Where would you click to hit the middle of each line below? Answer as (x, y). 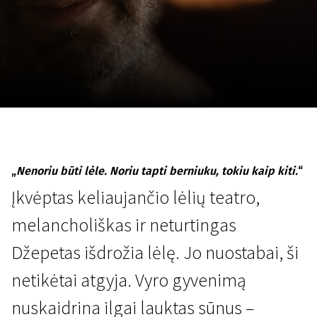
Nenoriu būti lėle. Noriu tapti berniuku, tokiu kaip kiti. (157, 171)
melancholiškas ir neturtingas (124, 225)
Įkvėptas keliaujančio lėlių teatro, (136, 197)
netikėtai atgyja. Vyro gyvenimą (129, 280)
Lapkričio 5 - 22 (177, 132)
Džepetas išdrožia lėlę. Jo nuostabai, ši (155, 252)
